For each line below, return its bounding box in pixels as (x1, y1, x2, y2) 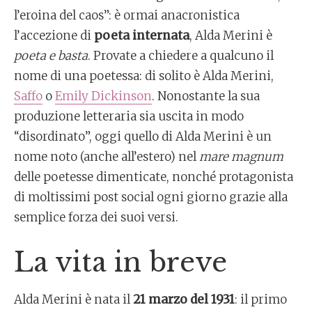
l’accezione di (14, 28, 94, 43)
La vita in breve (14, 246, 227, 279)
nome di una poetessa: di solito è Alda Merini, (14, 68, 274, 84)
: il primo (235, 292, 287, 307)
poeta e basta (14, 48, 88, 63)
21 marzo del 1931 (133, 292, 235, 307)
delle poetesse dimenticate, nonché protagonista (14, 169, 293, 185)
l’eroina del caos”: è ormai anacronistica (14, 8, 240, 23)
